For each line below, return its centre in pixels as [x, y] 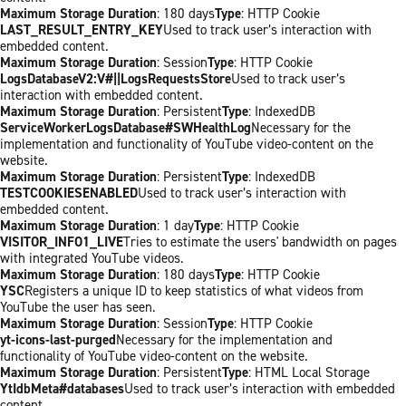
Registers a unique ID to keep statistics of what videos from [194, 291]
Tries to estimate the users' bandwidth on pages [260, 242]
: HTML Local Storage [309, 372]
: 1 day [175, 226]
